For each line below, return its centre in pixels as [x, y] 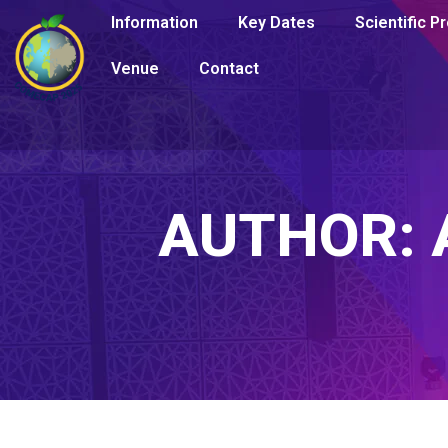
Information [155, 22]
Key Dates [277, 22]
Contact [229, 68]
